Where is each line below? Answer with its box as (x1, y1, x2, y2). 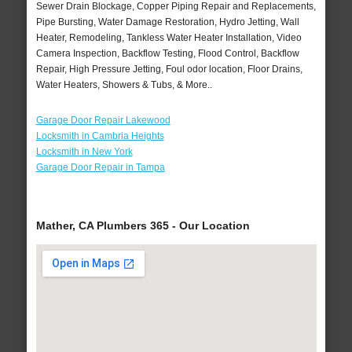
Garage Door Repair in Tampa (35, 162, 165, 174)
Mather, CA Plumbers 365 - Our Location (35, 219, 250, 233)
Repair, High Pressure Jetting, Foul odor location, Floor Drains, (35, 64, 302, 75)
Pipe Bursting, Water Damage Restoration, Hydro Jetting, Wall (35, 16, 299, 28)
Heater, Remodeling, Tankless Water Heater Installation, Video (35, 32, 302, 44)
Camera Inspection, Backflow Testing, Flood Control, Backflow (35, 48, 299, 60)
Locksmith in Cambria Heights (35, 130, 164, 142)
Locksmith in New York (35, 146, 133, 158)
